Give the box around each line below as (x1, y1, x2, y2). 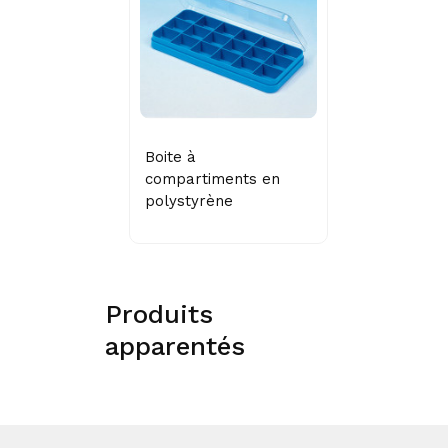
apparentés (105, 330, 245, 361)
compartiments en (145, 169, 280, 188)
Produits (105, 298, 213, 329)
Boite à (145, 147, 196, 166)
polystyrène (145, 191, 233, 210)
